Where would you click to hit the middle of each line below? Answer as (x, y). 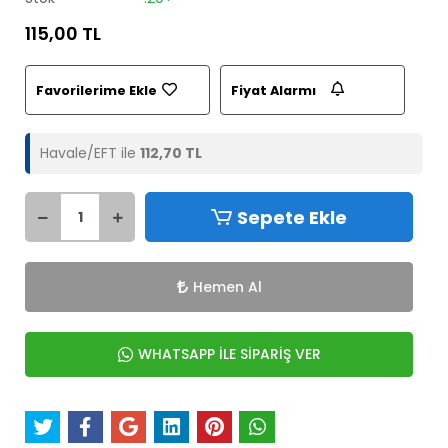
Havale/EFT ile (90, 153)
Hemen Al (227, 286)
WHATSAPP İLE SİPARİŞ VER (229, 354)
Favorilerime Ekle (96, 90)
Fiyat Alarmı (273, 90)
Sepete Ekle (291, 217)
